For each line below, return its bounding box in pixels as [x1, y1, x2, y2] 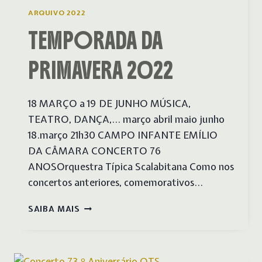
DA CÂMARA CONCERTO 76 [28, 143, 161, 157]
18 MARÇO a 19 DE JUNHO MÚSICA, [28, 96, 191, 110]
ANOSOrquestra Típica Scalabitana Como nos [28, 159, 234, 173]
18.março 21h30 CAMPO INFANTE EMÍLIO [28, 127, 218, 142]
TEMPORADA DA [28, 26, 163, 55]
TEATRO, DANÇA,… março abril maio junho [28, 112, 225, 126]
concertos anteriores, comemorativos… [28, 175, 203, 189]
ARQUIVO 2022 [28, 8, 86, 18]
